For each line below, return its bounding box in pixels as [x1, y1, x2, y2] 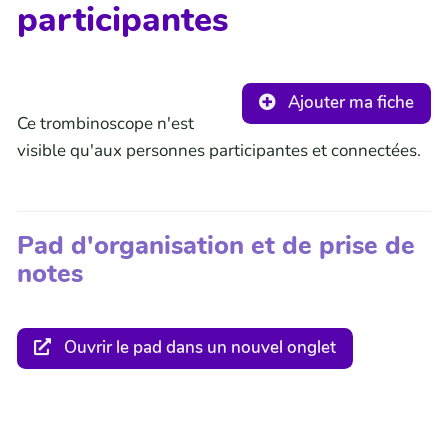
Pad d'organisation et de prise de [17, 227, 415, 263]
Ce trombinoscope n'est [17, 111, 194, 135]
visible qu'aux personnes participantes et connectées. [17, 138, 421, 162]
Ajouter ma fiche [284, 91, 414, 115]
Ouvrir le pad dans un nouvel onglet [59, 336, 336, 359]
